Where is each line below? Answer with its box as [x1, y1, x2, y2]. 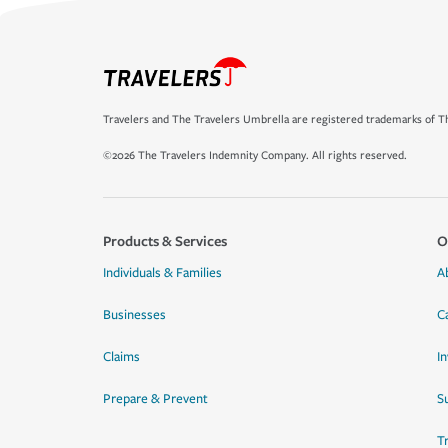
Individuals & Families [103, 265, 222, 281]
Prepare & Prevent [103, 391, 208, 407]
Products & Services [103, 231, 227, 250]
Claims [103, 349, 140, 365]
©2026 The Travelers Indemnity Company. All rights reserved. [103, 149, 407, 162]
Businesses [103, 307, 166, 323]
